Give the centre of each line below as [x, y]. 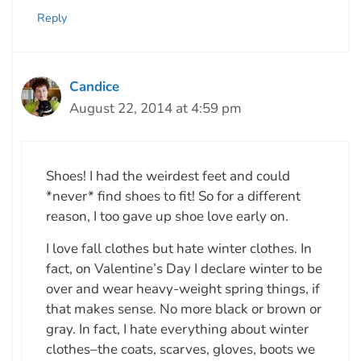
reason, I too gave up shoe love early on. [167, 217]
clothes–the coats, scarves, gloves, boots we [180, 350]
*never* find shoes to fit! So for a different [173, 197]
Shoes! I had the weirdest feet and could [168, 176]
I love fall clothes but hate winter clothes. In [179, 249]
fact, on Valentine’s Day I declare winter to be [184, 269]
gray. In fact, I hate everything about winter [177, 330]
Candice [94, 86]
